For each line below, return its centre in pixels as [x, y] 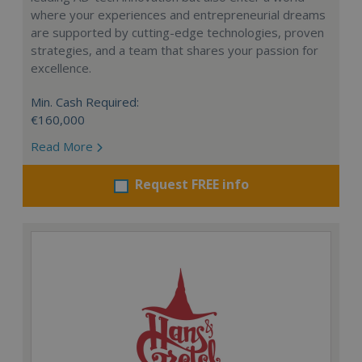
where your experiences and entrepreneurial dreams [178, 15]
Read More [63, 147]
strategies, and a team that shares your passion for [175, 51]
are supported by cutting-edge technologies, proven [177, 33]
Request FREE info [192, 185]
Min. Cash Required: [85, 102]
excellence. [61, 68]
